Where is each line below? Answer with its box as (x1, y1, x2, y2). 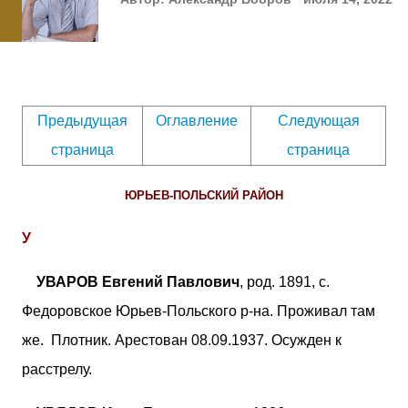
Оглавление (156, 112, 238, 128)
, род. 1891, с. (240, 273, 330, 290)
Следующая (277, 112, 360, 128)
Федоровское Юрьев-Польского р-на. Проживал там (22, 302, 375, 319)
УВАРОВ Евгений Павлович (36, 273, 240, 290)
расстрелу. (22, 361, 92, 377)
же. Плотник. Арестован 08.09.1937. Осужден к (22, 331, 342, 348)
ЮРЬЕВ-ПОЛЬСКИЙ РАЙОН (125, 188, 283, 202)
